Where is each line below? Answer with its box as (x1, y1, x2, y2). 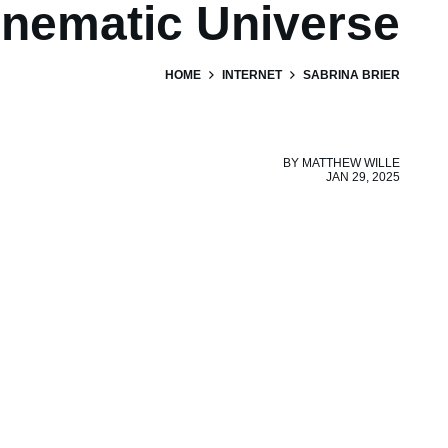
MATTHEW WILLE (302, 156, 400, 170)
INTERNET (222, 68, 282, 82)
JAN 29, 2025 (326, 170, 400, 184)
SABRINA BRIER (303, 68, 400, 82)
